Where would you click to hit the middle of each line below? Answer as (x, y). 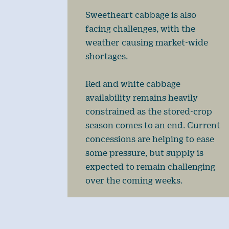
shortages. (107, 56)
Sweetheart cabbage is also (141, 15)
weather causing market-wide (147, 42)
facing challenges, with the (140, 29)
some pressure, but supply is (144, 153)
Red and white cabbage (133, 84)
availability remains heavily (142, 98)
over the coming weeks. (134, 180)
